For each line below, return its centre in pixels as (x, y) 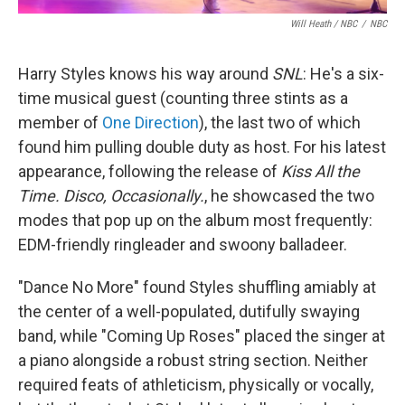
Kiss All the (320, 172)
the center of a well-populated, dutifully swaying (189, 312)
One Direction (151, 123)
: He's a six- (344, 74)
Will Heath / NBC (324, 24)
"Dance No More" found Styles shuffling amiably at (197, 287)
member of (60, 123)
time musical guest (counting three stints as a (183, 99)
